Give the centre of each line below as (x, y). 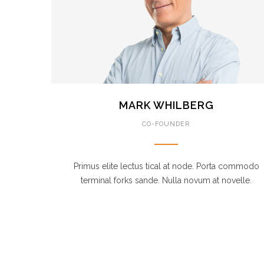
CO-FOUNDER (166, 124)
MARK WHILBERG (166, 105)
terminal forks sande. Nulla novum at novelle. (166, 180)
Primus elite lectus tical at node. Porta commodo (166, 166)
